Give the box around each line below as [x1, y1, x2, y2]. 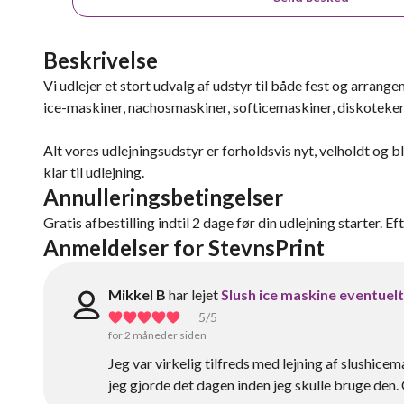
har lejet [169, 286, 218, 303]
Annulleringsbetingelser [43, 184, 283, 210]
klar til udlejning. [43, 163, 144, 180]
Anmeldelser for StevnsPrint [43, 234, 325, 261]
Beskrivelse [43, 47, 158, 73]
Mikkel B [108, 286, 166, 303]
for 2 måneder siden [108, 328, 207, 342]
